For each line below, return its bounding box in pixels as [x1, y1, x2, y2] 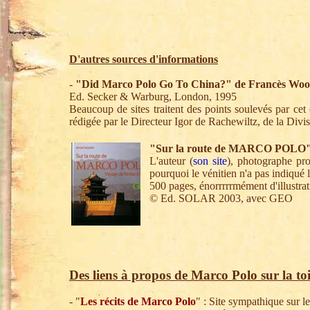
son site [193, 155, 228, 167]
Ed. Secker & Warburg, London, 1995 [69, 91, 237, 102]
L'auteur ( [149, 155, 194, 167]
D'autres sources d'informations [69, 53, 218, 65]
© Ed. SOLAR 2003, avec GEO [149, 192, 293, 204]
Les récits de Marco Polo [80, 295, 196, 307]
